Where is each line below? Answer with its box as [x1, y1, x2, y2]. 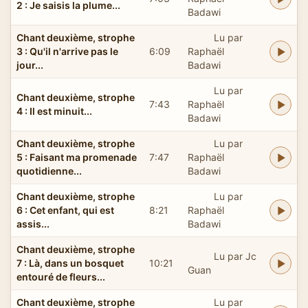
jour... [16, 58, 43, 71]
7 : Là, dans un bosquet [16, 256, 124, 269]
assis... [16, 217, 49, 230]
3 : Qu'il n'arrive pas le [16, 45, 118, 57]
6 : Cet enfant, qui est [16, 203, 114, 216]
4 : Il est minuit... [16, 104, 92, 117]
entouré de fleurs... [16, 270, 105, 283]
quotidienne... [16, 164, 82, 177]
